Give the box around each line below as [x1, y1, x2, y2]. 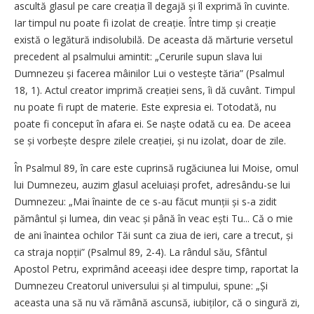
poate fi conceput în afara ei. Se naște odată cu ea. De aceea [14, 117, 291, 131]
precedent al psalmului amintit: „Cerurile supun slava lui [14, 50, 262, 64]
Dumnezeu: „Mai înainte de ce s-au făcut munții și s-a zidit [14, 195, 277, 209]
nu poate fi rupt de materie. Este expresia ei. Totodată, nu [14, 100, 276, 114]
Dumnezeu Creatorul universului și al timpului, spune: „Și [14, 279, 268, 293]
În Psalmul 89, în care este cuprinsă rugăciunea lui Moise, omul [14, 161, 299, 175]
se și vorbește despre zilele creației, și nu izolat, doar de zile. [14, 134, 286, 148]
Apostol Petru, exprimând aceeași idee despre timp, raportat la [14, 262, 299, 276]
